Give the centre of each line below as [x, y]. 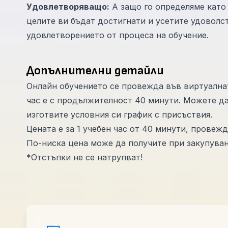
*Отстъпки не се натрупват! [84, 157]
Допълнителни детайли [95, 70]
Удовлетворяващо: [68, 7]
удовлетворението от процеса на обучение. [118, 35]
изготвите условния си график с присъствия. [119, 115]
